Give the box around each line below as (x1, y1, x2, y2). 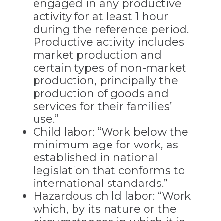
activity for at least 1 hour (33, 10, 168, 24)
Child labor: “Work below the (33, 125, 188, 139)
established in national (33, 151, 158, 165)
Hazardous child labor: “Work (33, 189, 191, 203)
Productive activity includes (33, 36, 184, 49)
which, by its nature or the (33, 202, 177, 216)
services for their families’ (33, 100, 172, 113)
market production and (33, 48, 162, 62)
